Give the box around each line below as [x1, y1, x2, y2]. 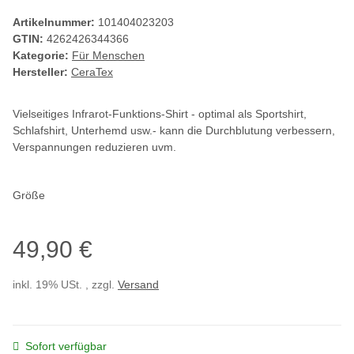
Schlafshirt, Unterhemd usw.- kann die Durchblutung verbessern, [13, 124, 335, 137]
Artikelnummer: [13, 16, 98, 29]
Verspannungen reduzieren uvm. [13, 141, 176, 154]
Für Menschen [72, 49, 145, 62]
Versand [118, 278, 159, 292]
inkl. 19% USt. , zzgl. [13, 278, 118, 292]
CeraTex [71, 66, 113, 79]
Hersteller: [13, 66, 68, 79]
